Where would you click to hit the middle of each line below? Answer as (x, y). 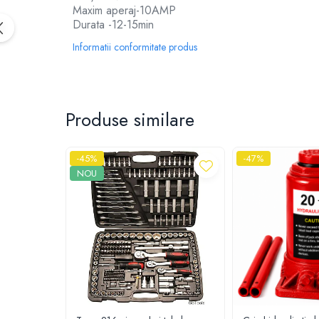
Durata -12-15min (113, 25)
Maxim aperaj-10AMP (124, 10)
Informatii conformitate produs (135, 47)
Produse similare (130, 120)
